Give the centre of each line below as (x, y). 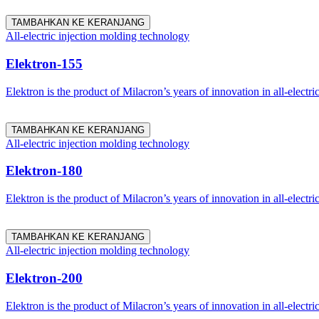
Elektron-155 (44, 64)
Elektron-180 (44, 171)
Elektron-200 (44, 278)
